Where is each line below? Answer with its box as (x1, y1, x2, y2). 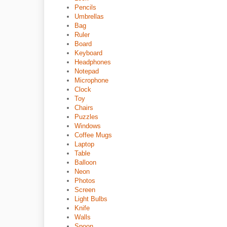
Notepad (74, 67, 99, 75)
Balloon (74, 159, 96, 166)
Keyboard (74, 49, 102, 57)
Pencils (74, 4, 96, 11)
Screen (74, 186, 95, 194)
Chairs (74, 104, 93, 111)
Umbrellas (74, 13, 104, 20)
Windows (74, 122, 101, 130)
